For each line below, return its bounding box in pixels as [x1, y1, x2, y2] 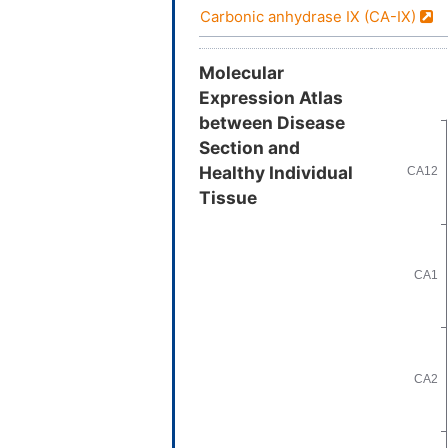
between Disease [199, 112, 345, 134]
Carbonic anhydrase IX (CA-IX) [200, 8, 420, 27]
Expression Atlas [199, 87, 343, 109]
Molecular [199, 62, 284, 84]
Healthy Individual [199, 162, 353, 184]
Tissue [199, 187, 257, 209]
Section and [199, 137, 300, 159]
